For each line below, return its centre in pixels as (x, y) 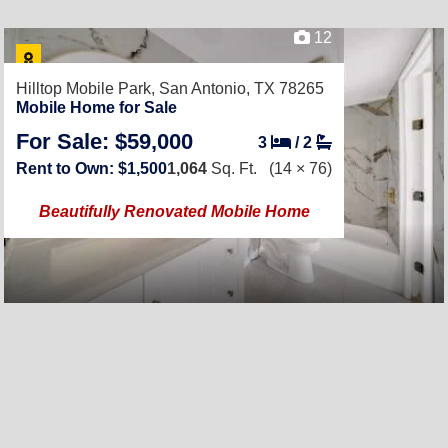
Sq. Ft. (232, 168)
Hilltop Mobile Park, (87, 88)
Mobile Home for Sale (96, 107)
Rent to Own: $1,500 (91, 168)
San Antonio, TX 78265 (241, 88)
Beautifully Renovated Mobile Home (174, 211)
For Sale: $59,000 (104, 141)
